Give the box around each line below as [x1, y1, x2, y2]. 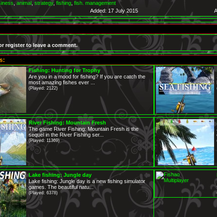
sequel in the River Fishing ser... [29, 132, 104, 138]
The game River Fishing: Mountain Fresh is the [29, 126, 139, 132]
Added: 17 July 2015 [90, 8, 139, 14]
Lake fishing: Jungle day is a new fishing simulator [29, 178, 145, 184]
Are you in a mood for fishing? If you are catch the [29, 74, 145, 79]
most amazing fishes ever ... [29, 79, 95, 85]
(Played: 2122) [29, 86, 58, 91]
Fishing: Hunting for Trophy [29, 67, 100, 73]
